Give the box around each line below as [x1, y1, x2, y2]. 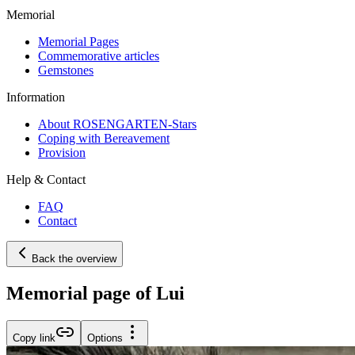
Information [6, 90, 65, 104]
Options [87, 331, 123, 344]
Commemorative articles [38, 48, 159, 63]
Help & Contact [6, 172, 86, 186]
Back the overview [32, 252, 116, 265]
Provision [38, 145, 86, 159]
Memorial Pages [38, 34, 119, 48]
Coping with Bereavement [38, 131, 170, 145]
